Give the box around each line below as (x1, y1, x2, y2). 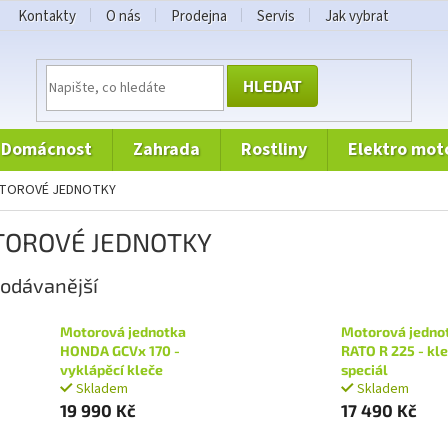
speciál (340, 361, 388, 379)
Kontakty (18, 6, 76, 27)
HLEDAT (243, 75, 303, 95)
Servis (257, 6, 295, 27)
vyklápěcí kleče (60, 361, 163, 379)
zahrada (143, 137, 200, 162)
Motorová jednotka (60, 323, 186, 341)
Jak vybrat (325, 6, 389, 27)
